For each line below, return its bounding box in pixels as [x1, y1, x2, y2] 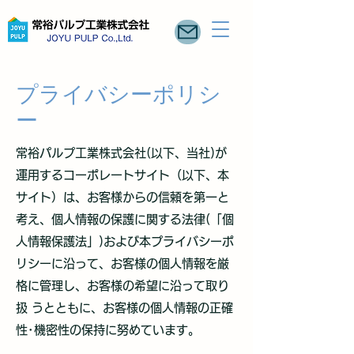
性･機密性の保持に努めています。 [16, 324, 200, 336]
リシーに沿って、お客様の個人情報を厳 [16, 258, 229, 269]
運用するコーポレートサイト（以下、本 [16, 169, 229, 181]
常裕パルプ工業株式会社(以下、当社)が [16, 147, 227, 159]
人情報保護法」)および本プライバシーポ [16, 235, 234, 247]
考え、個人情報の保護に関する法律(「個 [16, 213, 234, 225]
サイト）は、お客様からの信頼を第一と [16, 191, 229, 203]
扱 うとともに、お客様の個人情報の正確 [16, 302, 233, 314]
